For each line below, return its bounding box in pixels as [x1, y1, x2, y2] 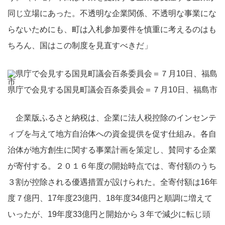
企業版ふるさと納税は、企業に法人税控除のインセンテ [8, 114, 216, 122]
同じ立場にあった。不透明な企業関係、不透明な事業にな [8, 9, 216, 18]
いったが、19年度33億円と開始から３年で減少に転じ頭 [8, 210, 210, 218]
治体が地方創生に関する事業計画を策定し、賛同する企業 [8, 146, 216, 154]
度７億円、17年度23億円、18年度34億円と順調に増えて [8, 194, 212, 202]
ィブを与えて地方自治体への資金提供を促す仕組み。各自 [8, 130, 216, 138]
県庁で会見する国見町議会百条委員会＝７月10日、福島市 [8, 85, 217, 94]
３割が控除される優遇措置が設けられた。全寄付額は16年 [8, 178, 217, 186]
